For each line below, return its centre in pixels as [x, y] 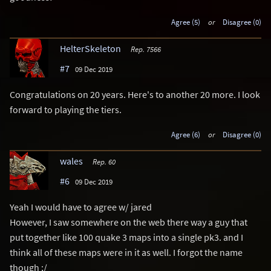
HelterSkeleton [90, 48]
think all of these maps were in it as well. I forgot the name [126, 252]
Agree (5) [185, 22]
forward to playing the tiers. [66, 109]
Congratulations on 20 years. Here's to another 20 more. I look [135, 94]
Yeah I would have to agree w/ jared [81, 207]
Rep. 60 [104, 161]
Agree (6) [185, 134]
